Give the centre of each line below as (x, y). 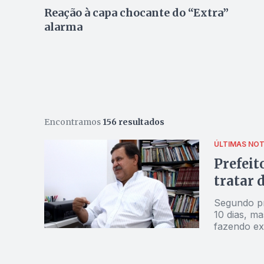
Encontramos (73, 122)
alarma (63, 27)
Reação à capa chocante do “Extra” (136, 13)
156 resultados (133, 122)
